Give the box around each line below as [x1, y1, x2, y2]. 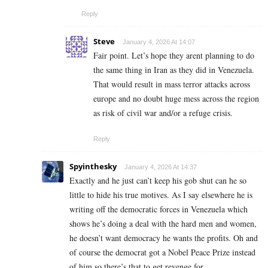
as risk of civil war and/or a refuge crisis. [93, 107, 233, 119]
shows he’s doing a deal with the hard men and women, [69, 218, 257, 230]
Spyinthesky [69, 161, 117, 172]
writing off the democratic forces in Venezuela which [69, 203, 248, 215]
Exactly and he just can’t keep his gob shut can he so [69, 175, 246, 187]
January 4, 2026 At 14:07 [123, 38, 195, 46]
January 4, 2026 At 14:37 [124, 163, 197, 171]
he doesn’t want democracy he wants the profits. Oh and [69, 232, 258, 244]
